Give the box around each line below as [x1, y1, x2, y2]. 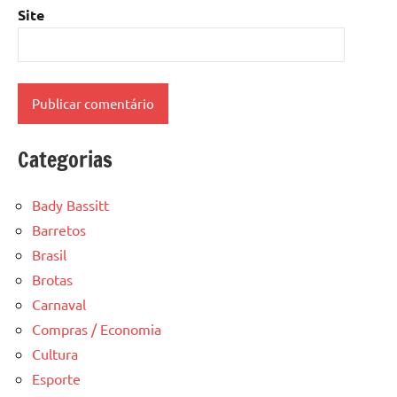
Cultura [32, 344, 78, 362]
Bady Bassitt [32, 195, 109, 214]
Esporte [32, 369, 81, 387]
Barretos [32, 220, 86, 238]
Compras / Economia [32, 319, 161, 338]
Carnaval [32, 294, 86, 313]
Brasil [32, 245, 66, 263]
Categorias [18, 144, 113, 175]
